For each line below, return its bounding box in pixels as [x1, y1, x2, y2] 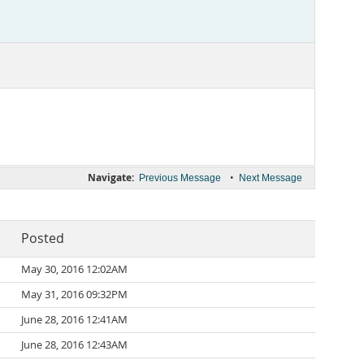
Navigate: [88, 171, 134, 184]
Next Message [239, 172, 302, 184]
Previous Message [139, 172, 221, 184]
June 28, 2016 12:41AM [21, 313, 128, 327]
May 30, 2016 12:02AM [21, 262, 128, 276]
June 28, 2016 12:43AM [21, 338, 128, 352]
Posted [21, 230, 64, 247]
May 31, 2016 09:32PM [21, 288, 128, 301]
